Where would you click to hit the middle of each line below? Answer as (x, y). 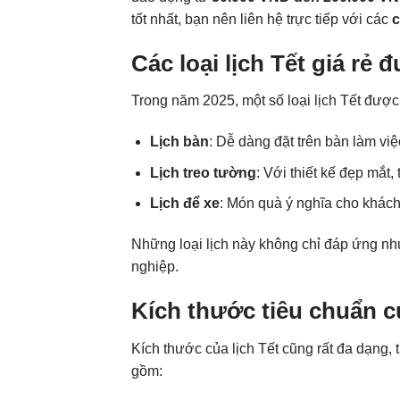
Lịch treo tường (203, 172)
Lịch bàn (179, 142)
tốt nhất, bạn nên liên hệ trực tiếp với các (262, 19)
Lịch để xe (184, 204)
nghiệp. (155, 267)
